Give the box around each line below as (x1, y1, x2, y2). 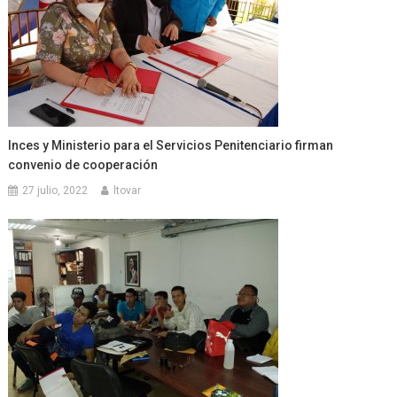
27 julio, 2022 (22, 184, 89, 198)
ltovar (113, 184, 142, 198)
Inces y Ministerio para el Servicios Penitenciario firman (8, 138, 334, 153)
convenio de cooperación (8, 158, 159, 173)
